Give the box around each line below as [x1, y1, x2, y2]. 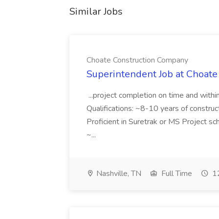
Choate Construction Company [87, 55, 188, 66]
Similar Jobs [69, 5, 123, 18]
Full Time [159, 168, 192, 179]
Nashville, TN [94, 168, 141, 179]
